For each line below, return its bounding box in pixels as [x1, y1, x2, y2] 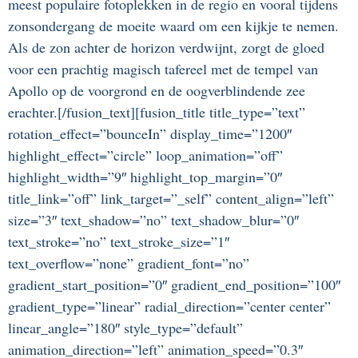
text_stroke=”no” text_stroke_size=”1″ [8, 232, 229, 252]
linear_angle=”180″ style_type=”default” [8, 318, 243, 338]
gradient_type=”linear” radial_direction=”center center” [8, 296, 331, 316]
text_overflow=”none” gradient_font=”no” [8, 253, 249, 273]
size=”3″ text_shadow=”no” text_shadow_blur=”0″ [8, 210, 299, 230]
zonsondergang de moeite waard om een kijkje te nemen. [8, 16, 339, 36]
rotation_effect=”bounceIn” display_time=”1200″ [8, 124, 292, 144]
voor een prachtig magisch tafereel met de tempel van [8, 59, 318, 79]
